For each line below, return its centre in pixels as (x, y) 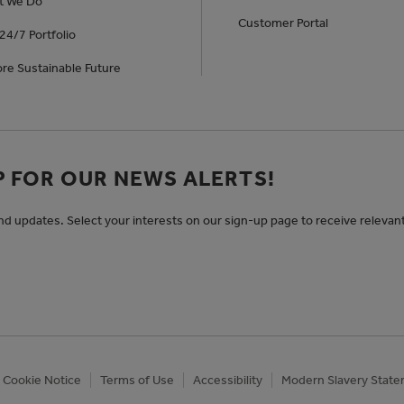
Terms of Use (137, 380)
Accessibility (228, 380)
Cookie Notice (42, 380)
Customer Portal (283, 23)
